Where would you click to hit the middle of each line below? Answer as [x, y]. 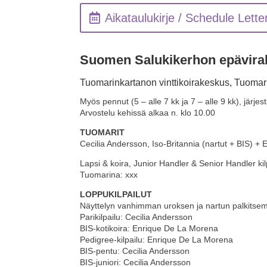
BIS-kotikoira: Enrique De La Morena [149, 229]
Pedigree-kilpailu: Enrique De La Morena [157, 240]
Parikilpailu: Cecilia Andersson [136, 217]
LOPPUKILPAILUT [116, 195]
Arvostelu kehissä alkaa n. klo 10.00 [148, 113]
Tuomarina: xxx [109, 175]
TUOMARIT [103, 133]
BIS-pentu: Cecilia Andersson [135, 251]
